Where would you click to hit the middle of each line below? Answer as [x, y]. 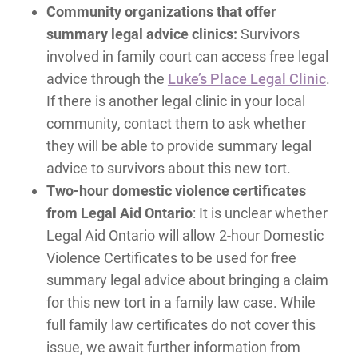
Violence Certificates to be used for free [171, 258]
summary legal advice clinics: [141, 34]
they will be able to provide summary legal [179, 146]
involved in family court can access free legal [187, 57]
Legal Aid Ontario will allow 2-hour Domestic [185, 236]
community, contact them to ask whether [176, 124]
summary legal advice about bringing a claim [187, 280]
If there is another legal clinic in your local [175, 101]
